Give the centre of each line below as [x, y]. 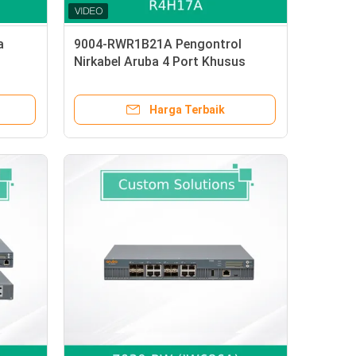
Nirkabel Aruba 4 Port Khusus [160, 62]
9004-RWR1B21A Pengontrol [158, 44]
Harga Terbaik [187, 110]
